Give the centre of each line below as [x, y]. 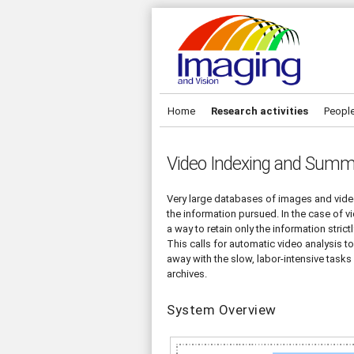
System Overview [222, 310]
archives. [187, 274]
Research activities [259, 111]
